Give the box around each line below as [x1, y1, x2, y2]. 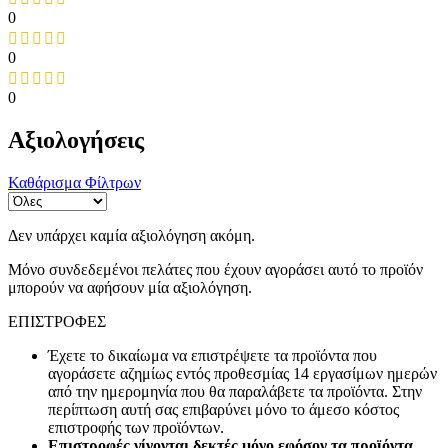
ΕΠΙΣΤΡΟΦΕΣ [8, 313, 106, 331]
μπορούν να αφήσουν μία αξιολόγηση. [8, 279, 252, 297]
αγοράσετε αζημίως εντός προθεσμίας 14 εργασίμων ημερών [48, 365, 437, 383]
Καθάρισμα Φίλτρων [8, 174, 141, 192]
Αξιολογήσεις [8, 127, 144, 154]
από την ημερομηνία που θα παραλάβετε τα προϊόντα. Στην [48, 383, 422, 401]
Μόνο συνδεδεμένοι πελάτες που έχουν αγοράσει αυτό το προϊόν [8, 261, 423, 279]
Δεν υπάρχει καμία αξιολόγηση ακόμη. [8, 227, 255, 245]
